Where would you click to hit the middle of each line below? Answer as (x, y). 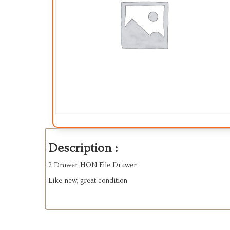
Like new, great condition (88, 181)
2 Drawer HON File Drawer (92, 165)
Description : (83, 148)
